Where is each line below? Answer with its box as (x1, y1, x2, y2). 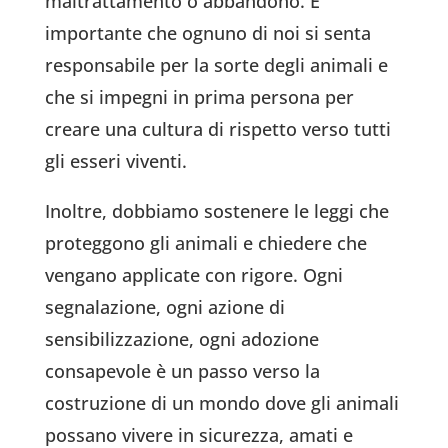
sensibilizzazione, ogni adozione (44, 327, 319, 352)
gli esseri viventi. (44, 149, 187, 174)
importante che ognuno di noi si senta (44, 21, 371, 46)
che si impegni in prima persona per (44, 85, 354, 110)
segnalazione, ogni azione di (44, 295, 285, 320)
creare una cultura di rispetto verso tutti (44, 117, 391, 142)
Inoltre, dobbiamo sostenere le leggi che (44, 199, 389, 224)
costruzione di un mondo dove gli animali (44, 391, 399, 416)
